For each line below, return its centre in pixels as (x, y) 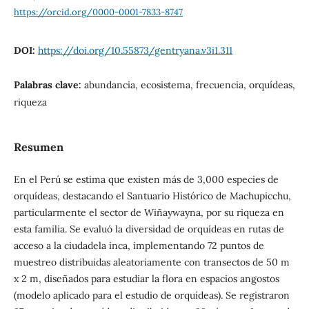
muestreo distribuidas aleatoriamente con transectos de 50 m (151, 262)
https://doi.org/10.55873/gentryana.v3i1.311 (135, 50)
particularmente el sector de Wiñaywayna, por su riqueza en (149, 212)
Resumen (38, 147)
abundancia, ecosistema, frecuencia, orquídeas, (189, 84)
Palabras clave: (49, 84)
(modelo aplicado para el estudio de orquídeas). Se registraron (151, 295)
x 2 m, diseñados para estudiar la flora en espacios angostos (146, 278)
